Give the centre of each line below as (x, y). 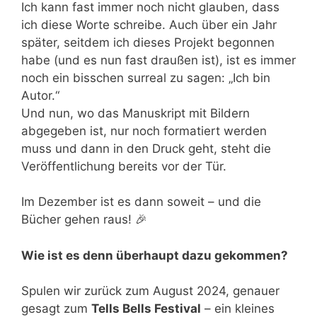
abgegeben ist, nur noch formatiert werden (144, 131)
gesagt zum (56, 309)
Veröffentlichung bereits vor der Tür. (124, 166)
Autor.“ (40, 95)
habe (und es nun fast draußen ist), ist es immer (158, 60)
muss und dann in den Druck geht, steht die (146, 148)
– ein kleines (238, 309)
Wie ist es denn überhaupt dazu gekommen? (155, 255)
